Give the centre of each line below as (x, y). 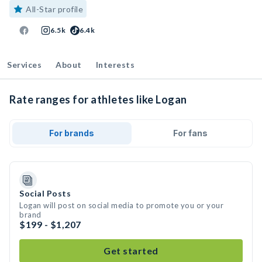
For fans (190, 133)
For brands (72, 133)
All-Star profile (54, 9)
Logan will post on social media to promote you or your (121, 205)
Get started (131, 251)
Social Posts (45, 193)
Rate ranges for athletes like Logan (98, 99)
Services (24, 65)
